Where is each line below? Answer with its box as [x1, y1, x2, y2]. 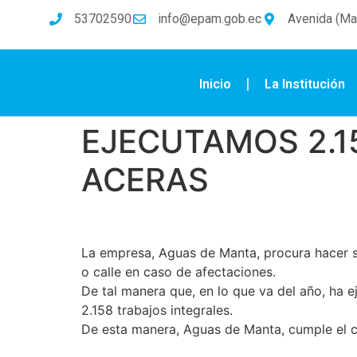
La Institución [264, 76, 345, 92]
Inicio [198, 76, 231, 92]
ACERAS [81, 160, 209, 200]
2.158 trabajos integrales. [81, 301, 233, 318]
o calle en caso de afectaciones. [81, 263, 276, 280]
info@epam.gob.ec [158, 11, 261, 26]
